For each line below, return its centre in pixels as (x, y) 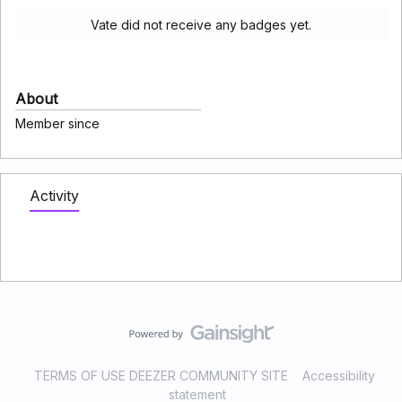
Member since (57, 123)
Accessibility (339, 376)
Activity (54, 196)
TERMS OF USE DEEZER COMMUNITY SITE (161, 376)
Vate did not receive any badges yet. (201, 25)
